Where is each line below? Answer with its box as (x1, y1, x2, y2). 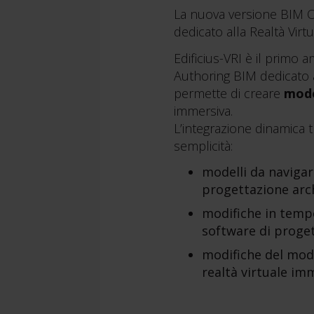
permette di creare (173, 84, 280, 102)
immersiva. (173, 102, 233, 119)
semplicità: (173, 137, 233, 154)
